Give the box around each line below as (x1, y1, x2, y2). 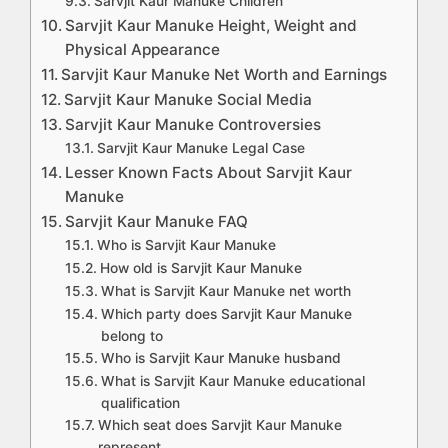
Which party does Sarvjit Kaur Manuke (100, 306, 352, 323)
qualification (100, 395, 180, 412)
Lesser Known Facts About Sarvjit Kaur (65, 163, 353, 183)
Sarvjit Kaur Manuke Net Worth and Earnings (61, 65, 388, 85)
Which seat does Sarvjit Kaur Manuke (97, 417, 342, 434)
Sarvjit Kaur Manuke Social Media (64, 90, 313, 110)
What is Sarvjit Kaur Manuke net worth (100, 283, 351, 300)
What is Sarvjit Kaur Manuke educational (100, 373, 365, 390)
